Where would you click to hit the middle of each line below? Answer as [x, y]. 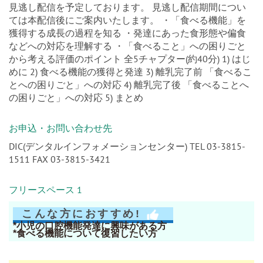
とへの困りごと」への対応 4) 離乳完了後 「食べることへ [129, 84]
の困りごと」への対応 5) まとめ [76, 97]
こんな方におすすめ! [82, 213]
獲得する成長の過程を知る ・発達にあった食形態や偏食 [127, 33]
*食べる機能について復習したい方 [85, 233]
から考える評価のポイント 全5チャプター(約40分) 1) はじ [130, 58]
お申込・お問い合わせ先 [60, 128]
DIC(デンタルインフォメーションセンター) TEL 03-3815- [127, 146]
